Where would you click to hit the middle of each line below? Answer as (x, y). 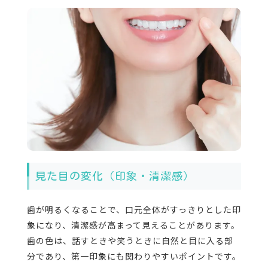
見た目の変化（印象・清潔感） (115, 176)
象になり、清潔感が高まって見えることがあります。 (133, 225)
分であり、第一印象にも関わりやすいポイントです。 (134, 256)
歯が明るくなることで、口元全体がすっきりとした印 (134, 210)
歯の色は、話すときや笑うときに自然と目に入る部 (130, 241)
